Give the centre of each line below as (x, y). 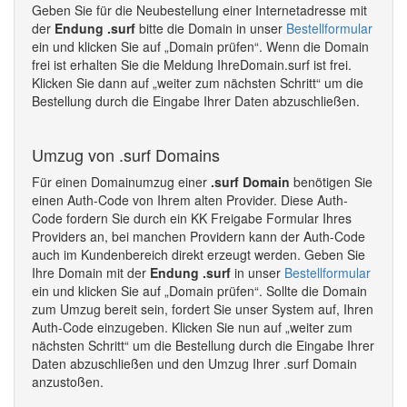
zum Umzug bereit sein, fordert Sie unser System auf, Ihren (203, 309)
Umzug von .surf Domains (126, 154)
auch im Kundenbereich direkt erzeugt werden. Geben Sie (199, 254)
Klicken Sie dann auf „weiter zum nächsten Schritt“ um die (198, 83)
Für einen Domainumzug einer (121, 182)
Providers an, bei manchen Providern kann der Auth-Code (199, 236)
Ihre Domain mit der (91, 273)
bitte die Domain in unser (211, 28)
